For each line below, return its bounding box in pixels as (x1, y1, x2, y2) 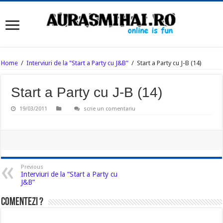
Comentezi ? (1, 197, 44, 208)
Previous (21, 164, 44, 170)
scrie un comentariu (84, 106, 136, 112)
